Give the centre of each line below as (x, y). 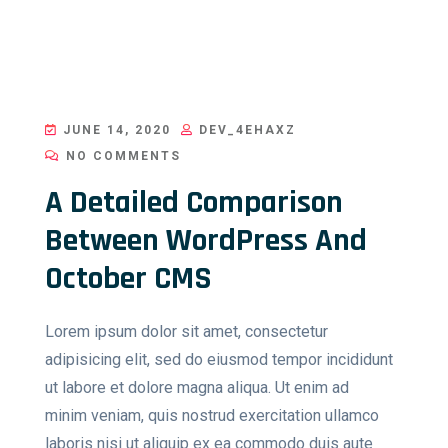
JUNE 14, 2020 (114, 130)
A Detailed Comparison (194, 203)
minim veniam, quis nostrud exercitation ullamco (212, 416)
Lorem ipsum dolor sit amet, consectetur (186, 332)
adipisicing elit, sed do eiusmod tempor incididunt (219, 360)
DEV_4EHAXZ (245, 130)
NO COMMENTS (121, 156)
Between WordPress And (206, 241)
